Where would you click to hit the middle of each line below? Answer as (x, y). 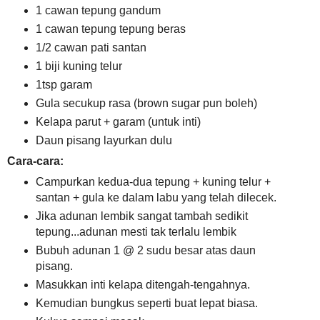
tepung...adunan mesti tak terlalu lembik (136, 231)
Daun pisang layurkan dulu (104, 140)
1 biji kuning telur (79, 66)
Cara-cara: (35, 161)
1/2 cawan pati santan (91, 48)
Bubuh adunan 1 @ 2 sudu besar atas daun (145, 250)
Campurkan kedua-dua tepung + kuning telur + (153, 181)
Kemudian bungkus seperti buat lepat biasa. (146, 303)
